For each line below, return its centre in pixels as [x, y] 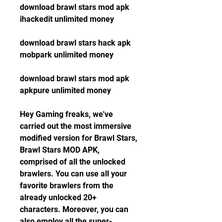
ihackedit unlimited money [67, 19]
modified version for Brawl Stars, [79, 138]
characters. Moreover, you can [74, 209]
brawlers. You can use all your [73, 174]
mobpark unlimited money [67, 55]
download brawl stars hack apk [75, 43]
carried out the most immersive [76, 126]
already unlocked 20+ [58, 197]
